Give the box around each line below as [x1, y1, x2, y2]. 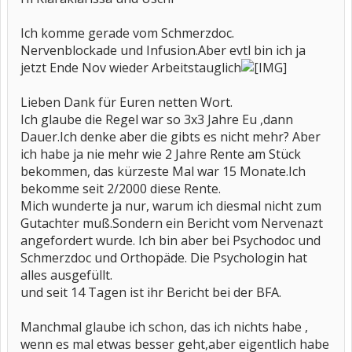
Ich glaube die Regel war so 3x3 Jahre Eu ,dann [20, 111, 293, 128]
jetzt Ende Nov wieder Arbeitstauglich [20, 59, 241, 76]
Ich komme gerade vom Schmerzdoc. [20, 24, 234, 42]
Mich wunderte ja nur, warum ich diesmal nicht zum [20, 197, 321, 214]
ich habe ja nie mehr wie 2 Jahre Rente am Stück [20, 145, 301, 163]
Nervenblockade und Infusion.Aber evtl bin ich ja [20, 42, 306, 59]
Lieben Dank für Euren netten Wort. [20, 93, 233, 111]
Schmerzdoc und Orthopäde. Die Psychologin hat [20, 249, 307, 266]
